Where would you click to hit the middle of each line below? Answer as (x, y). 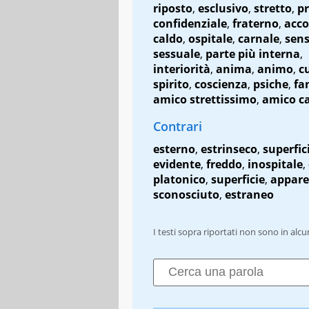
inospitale (275, 164)
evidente (177, 164)
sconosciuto (186, 194)
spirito (171, 84)
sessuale (177, 53)
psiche (271, 84)
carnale (259, 38)
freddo (224, 164)
